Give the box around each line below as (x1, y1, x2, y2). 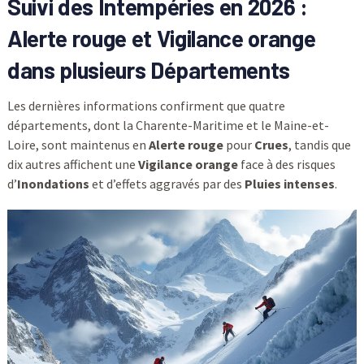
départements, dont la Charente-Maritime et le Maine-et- (6, 117, 329, 134)
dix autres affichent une (6, 156, 138, 173)
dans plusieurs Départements (6, 56, 290, 84)
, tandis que (288, 136, 351, 154)
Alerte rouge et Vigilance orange (6, 24, 316, 53)
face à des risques (237, 156, 336, 173)
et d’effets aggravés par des (89, 175, 245, 193)
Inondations (16, 175, 89, 193)
